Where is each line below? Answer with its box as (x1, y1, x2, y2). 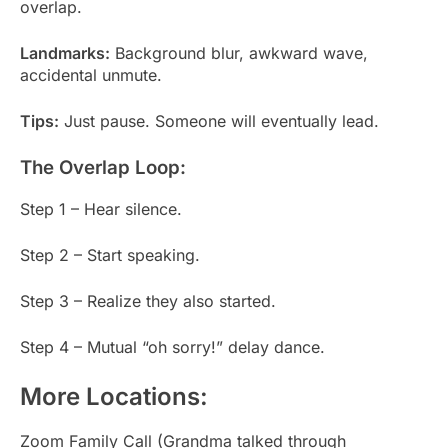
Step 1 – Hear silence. (20, 198, 182, 219)
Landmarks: (20, 42, 110, 63)
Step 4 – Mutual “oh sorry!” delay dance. (20, 336, 325, 357)
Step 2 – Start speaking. (20, 244, 200, 265)
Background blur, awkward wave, (110, 42, 368, 63)
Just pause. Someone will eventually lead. (59, 110, 379, 131)
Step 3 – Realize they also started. (20, 290, 276, 311)
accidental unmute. (20, 64, 162, 85)
